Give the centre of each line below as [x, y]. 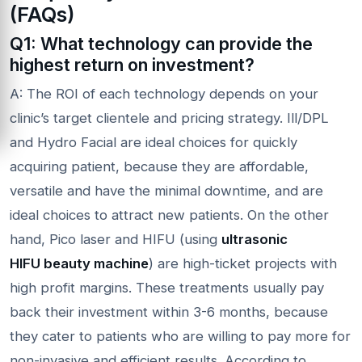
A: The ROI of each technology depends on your [164, 93]
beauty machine [95, 263]
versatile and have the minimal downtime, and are [166, 190]
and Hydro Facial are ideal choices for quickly [154, 142]
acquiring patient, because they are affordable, [159, 166]
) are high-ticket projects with [243, 263]
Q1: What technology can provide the [161, 43]
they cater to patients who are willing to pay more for [180, 336]
